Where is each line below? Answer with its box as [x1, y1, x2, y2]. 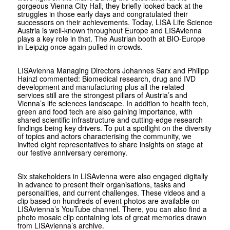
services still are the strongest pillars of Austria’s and [17, 90, 187, 101]
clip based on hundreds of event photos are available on [17, 196, 200, 206]
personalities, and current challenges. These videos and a [17, 187, 205, 198]
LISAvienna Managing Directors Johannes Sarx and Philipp [17, 65, 209, 76]
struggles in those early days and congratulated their [17, 9, 188, 20]
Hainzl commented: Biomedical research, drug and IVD [17, 73, 196, 84]
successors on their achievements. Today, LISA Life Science [17, 17, 213, 28]
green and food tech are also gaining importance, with [17, 106, 193, 117]
